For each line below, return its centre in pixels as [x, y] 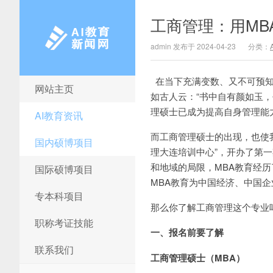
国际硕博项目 [64, 169]
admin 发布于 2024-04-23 [193, 46]
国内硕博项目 [64, 142]
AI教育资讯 [59, 115]
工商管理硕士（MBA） [198, 258]
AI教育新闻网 [45, 91]
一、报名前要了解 [187, 232]
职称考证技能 [64, 223]
